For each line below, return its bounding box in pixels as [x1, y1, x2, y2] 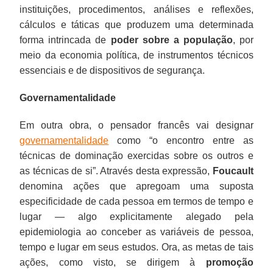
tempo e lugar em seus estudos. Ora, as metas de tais [19, 241, 253, 252]
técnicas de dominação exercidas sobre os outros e [19, 150, 253, 161]
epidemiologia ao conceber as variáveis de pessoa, [19, 226, 253, 237]
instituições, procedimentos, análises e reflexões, [19, 4, 253, 15]
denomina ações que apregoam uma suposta [19, 180, 253, 191]
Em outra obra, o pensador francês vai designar [19, 119, 253, 130]
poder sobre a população [110, 34, 233, 45]
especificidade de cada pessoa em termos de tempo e [19, 196, 253, 207]
